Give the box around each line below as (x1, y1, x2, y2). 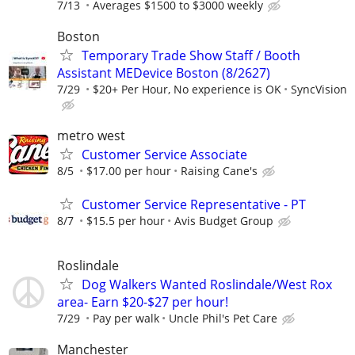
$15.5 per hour (86, 212, 165, 228)
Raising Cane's (181, 163, 258, 179)
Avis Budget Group (174, 212, 273, 228)
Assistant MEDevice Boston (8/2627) (57, 64, 270, 82)
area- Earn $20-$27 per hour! (57, 292, 228, 311)
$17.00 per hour (86, 163, 171, 179)
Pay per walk (93, 310, 159, 326)
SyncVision (291, 82, 347, 97)
